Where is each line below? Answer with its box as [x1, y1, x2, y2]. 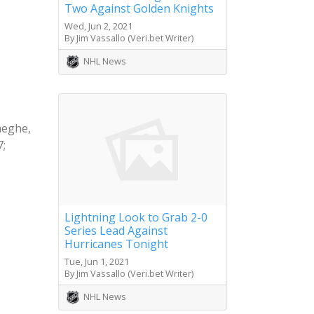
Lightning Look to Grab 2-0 [64, 210, 207, 226]
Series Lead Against [64, 223, 168, 239]
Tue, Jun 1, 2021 [64, 255, 129, 268]
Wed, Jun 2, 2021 [64, 19, 132, 32]
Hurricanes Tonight [64, 236, 168, 252]
